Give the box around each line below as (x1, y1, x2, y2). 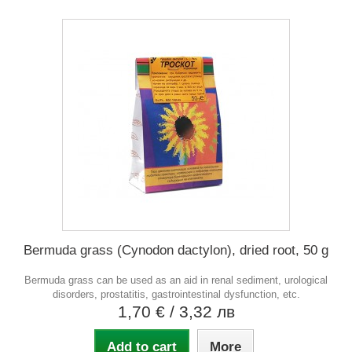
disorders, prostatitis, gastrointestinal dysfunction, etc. (52, 288, 300, 300)
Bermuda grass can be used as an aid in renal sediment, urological (24, 273, 328, 286)
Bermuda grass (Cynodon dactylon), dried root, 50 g (24, 242, 328, 258)
